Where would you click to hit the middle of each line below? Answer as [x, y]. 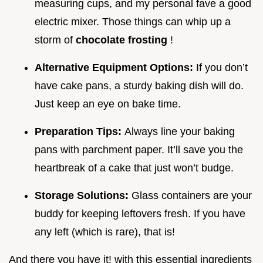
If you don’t [222, 68]
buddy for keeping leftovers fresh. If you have [140, 214]
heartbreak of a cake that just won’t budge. [134, 168]
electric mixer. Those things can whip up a [133, 22]
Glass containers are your [192, 196]
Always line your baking [180, 132]
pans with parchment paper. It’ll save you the [139, 150]
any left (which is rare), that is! [105, 232]
